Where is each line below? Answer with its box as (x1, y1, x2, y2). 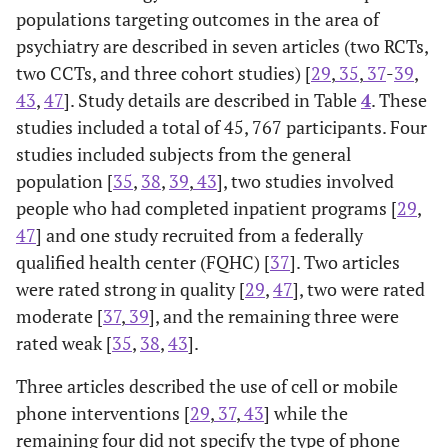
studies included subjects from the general (16, 142, 351, 166)
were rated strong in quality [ (16, 277, 245, 301)
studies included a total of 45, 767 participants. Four (16, 115, 427, 139)
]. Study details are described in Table (64, 88, 361, 112)
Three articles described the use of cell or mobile (16, 374, 398, 398)
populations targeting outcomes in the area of (16, 7, 379, 31)
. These (371, 88, 427, 112)
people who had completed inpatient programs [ (16, 196, 397, 220)
